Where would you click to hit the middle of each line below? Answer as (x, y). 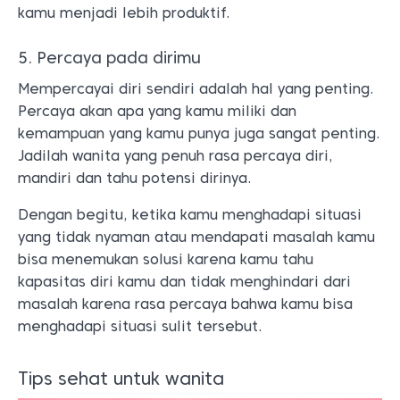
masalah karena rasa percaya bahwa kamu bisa (185, 304)
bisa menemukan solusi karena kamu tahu (166, 259)
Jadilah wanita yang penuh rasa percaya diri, (175, 155)
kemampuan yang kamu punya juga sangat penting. (199, 133)
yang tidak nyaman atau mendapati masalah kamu (196, 237)
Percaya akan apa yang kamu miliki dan (157, 111)
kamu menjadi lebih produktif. (126, 12)
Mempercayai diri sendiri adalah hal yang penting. (196, 88)
